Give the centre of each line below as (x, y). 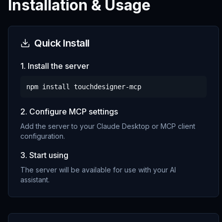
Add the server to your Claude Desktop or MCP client (108, 126)
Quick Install (62, 43)
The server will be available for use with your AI (98, 170)
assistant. (35, 180)
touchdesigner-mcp (108, 87)
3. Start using (44, 155)
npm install (50, 87)
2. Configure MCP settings (69, 111)
